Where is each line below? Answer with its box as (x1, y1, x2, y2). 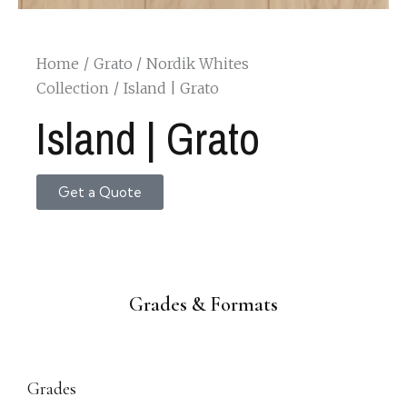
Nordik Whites (146, 55, 250, 74)
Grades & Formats (129, 293, 278, 317)
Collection (36, 79, 109, 98)
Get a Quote (58, 184, 142, 202)
